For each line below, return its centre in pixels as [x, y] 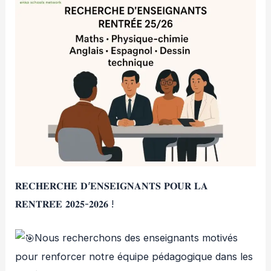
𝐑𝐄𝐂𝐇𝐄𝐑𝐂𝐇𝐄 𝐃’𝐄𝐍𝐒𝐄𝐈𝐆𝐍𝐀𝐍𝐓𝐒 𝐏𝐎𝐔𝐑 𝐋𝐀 [112, 185]
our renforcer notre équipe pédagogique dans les [138, 257]
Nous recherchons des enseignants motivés [136, 237]
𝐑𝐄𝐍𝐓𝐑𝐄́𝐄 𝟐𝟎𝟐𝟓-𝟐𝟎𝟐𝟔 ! [65, 204]
